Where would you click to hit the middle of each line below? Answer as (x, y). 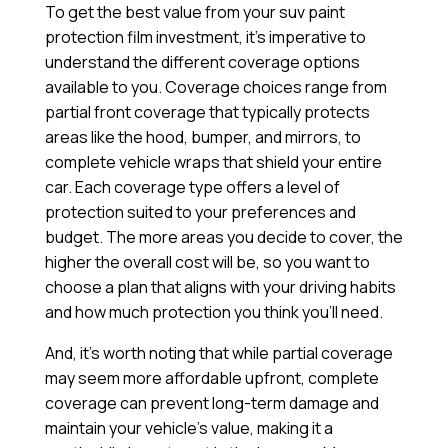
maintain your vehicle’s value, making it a (188, 428)
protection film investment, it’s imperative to (205, 37)
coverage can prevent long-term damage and (211, 403)
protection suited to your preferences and (200, 212)
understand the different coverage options (202, 62)
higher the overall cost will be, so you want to (207, 262)
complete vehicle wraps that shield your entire (213, 162)
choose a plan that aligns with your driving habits (220, 287)
